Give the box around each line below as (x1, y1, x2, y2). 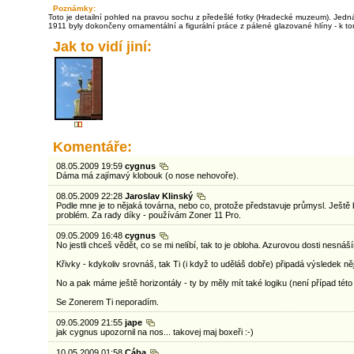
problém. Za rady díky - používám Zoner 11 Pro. (55, 210, 241, 220)
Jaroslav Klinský (124, 191, 195, 201)
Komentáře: (52, 139, 132, 155)
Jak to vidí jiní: (52, 39, 152, 55)
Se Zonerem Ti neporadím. (55, 297, 159, 307)
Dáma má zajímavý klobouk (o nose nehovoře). (55, 171, 239, 180)
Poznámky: (52, 4, 96, 13)
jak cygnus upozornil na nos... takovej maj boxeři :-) (55, 327, 254, 337)
